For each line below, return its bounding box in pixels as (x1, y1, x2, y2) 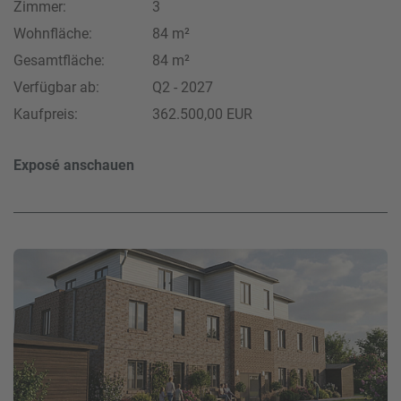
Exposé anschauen (13, 156, 134, 174)
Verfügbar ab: (13, 78, 99, 96)
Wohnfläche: (13, 24, 92, 42)
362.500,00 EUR (152, 105, 252, 123)
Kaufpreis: (13, 105, 78, 123)
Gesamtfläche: (13, 51, 105, 69)
